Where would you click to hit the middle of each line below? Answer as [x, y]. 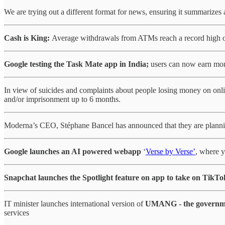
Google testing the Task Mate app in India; [76, 64]
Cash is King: [28, 38]
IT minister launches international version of [75, 204]
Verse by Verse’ [171, 152]
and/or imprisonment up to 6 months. [62, 99]
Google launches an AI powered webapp [73, 152]
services [17, 213]
